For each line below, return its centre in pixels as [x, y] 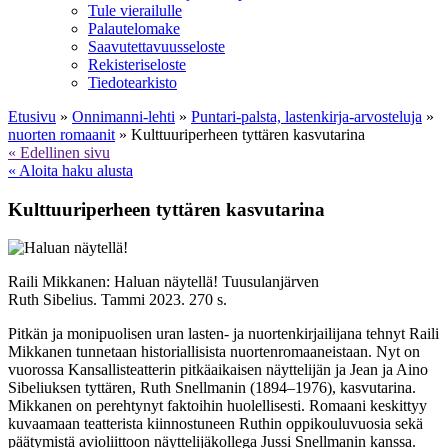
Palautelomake [134, 28]
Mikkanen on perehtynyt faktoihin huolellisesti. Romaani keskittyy [217, 406]
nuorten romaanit [61, 134]
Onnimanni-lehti [123, 116]
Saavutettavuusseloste [156, 46]
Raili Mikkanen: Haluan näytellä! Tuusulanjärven [163, 282]
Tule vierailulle [135, 10]
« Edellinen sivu [59, 152]
